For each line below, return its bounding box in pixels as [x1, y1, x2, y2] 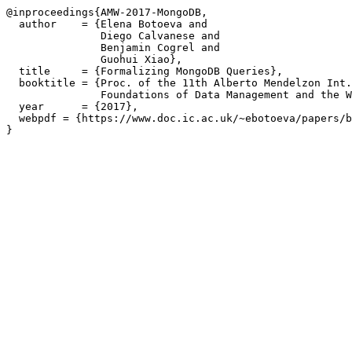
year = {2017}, [6, 101, 138, 112]
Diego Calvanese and [6, 30, 220, 42]
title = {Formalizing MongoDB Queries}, [6, 65, 283, 77]
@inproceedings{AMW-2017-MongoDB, [6, 6, 207, 18]
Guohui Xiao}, [6, 53, 182, 65]
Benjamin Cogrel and [6, 42, 220, 53]
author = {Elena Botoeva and [6, 18, 207, 30]
